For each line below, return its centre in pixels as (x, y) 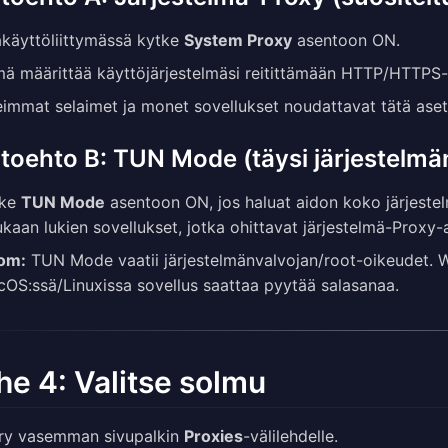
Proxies (213, 435)
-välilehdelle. (290, 435)
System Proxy (238, 40)
